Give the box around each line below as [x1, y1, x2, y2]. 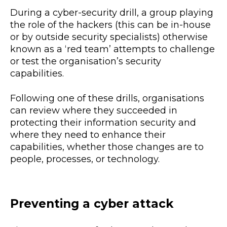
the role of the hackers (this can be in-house [10, 19, 211, 30]
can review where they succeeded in [10, 104, 177, 116]
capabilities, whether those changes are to [10, 141, 204, 153]
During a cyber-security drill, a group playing [10, 7, 213, 18]
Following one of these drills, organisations [10, 92, 204, 104]
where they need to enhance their [10, 129, 166, 140]
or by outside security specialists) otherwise [10, 31, 208, 43]
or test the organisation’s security [10, 55, 161, 67]
